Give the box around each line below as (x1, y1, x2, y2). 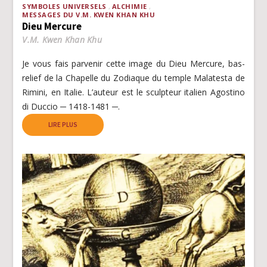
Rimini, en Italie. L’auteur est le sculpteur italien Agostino (22, 86, 245, 98)
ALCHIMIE (111, 1, 147, 11)
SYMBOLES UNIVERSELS (22, 1, 107, 11)
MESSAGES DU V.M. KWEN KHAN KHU (22, 10, 156, 19)
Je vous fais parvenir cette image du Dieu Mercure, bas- (22, 57, 245, 69)
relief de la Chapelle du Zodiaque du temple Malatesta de (22, 72, 245, 83)
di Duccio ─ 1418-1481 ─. (22, 100, 120, 112)
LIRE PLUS (48, 120, 78, 129)
